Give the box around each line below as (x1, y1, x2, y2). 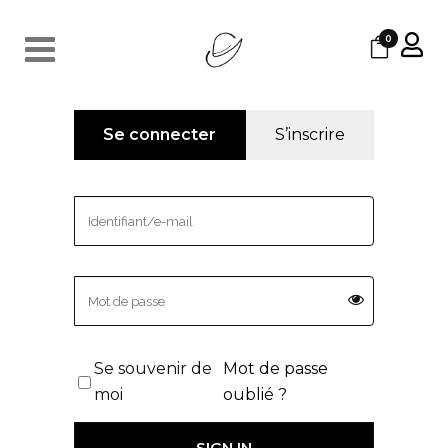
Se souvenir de (94, 359, 212, 378)
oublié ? (223, 385, 288, 404)
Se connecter (103, 125, 217, 144)
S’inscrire (274, 125, 345, 144)
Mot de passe (223, 359, 329, 378)
